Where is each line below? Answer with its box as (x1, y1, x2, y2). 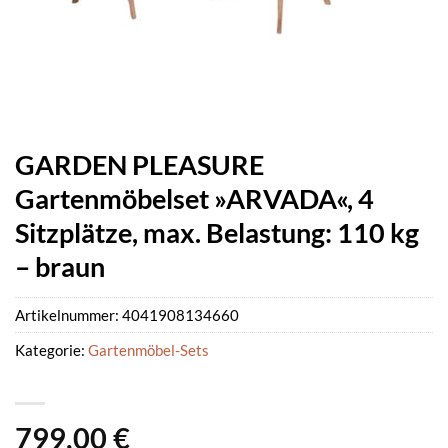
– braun (15, 250, 105, 283)
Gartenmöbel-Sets (88, 341, 209, 360)
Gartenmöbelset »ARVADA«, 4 (15, 182, 374, 215)
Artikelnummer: (15, 306, 122, 325)
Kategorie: (15, 341, 88, 360)
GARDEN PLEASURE (15, 148, 264, 181)
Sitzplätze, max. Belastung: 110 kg (15, 216, 419, 249)
